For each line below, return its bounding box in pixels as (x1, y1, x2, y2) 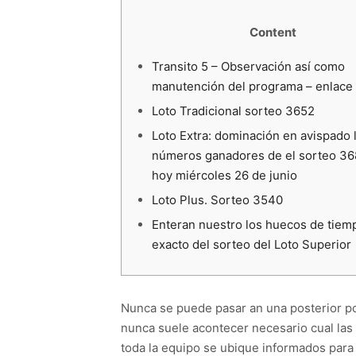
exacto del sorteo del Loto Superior (151, 237, 351, 252)
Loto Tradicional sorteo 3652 (151, 103, 315, 118)
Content (249, 25, 296, 40)
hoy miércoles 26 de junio (151, 168, 297, 183)
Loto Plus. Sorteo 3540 (151, 192, 283, 207)
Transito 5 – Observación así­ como (151, 59, 345, 74)
